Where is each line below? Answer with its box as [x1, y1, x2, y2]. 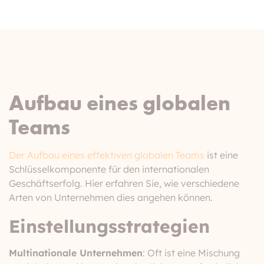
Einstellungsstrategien [9, 215, 210, 237]
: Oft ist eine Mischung [143, 247, 240, 259]
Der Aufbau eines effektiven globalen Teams [9, 149, 204, 161]
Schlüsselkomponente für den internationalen [9, 163, 209, 175]
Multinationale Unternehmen [9, 247, 143, 259]
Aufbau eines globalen [9, 90, 230, 115]
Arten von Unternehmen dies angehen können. [9, 192, 213, 203]
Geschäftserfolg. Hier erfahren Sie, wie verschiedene [9, 177, 239, 189]
